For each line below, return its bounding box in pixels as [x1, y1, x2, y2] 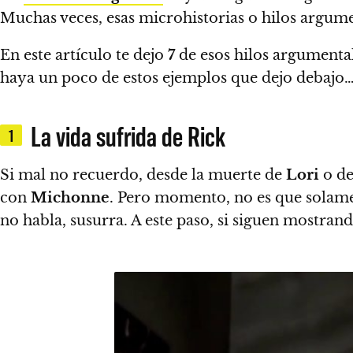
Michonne [31, 188, 110, 206]
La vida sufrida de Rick [30, 118, 225, 152]
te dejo [116, 46, 168, 64]
